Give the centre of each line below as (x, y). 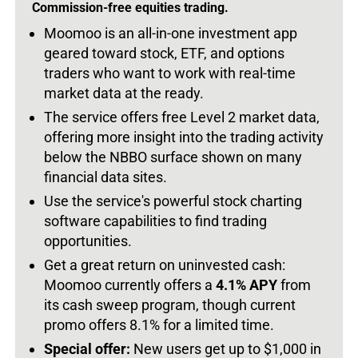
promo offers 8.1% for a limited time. (159, 324)
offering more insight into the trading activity (184, 137)
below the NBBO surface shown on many (173, 157)
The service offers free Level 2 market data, (182, 117)
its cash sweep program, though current (170, 304)
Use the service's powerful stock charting (173, 201)
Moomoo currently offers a (130, 284)
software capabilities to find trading (155, 221)
